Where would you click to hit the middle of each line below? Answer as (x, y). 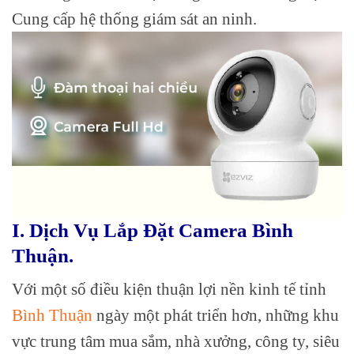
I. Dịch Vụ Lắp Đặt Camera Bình (153, 230)
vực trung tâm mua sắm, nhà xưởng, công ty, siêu (176, 341)
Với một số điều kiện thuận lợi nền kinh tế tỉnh (169, 289)
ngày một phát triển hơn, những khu (216, 315)
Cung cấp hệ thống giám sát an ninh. (134, 19)
